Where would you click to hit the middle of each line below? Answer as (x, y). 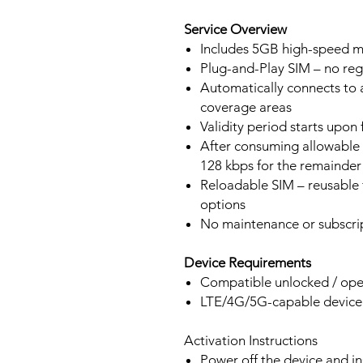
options (223, 204)
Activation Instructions (251, 340)
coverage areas (246, 107)
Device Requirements (248, 263)
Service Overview (235, 29)
